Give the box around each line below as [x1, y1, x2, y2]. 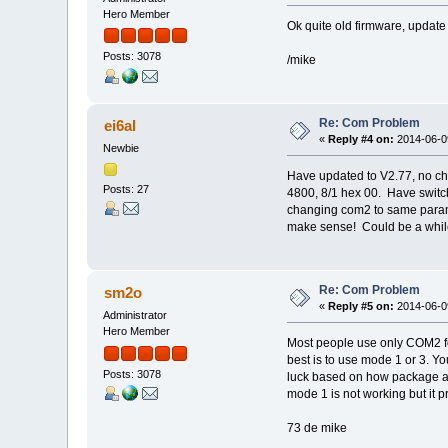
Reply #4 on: [328, 133, 395, 146]
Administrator [103, 309, 168, 322]
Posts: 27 [103, 182, 150, 195]
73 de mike [286, 421, 347, 436]
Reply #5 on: [328, 300, 395, 313]
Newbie [103, 142, 140, 155]
